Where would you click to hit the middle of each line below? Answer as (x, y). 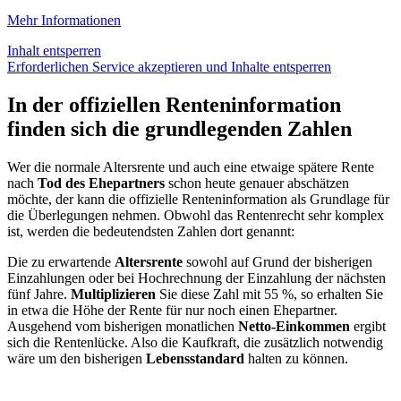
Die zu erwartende (61, 262)
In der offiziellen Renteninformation (174, 105)
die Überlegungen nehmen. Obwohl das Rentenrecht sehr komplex (196, 216)
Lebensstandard (195, 359)
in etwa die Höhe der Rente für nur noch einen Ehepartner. (172, 311)
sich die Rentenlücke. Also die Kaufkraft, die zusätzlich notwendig (195, 343)
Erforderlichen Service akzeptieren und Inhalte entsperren (169, 67)
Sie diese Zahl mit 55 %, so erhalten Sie (269, 294)
